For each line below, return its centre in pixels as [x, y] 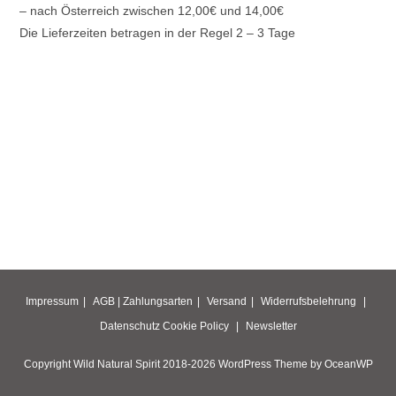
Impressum [52, 301]
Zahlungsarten [158, 301]
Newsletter [271, 326]
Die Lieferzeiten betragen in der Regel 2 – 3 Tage [158, 33]
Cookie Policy [195, 326]
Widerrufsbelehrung [308, 301]
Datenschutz [129, 326]
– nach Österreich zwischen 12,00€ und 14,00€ [152, 11]
